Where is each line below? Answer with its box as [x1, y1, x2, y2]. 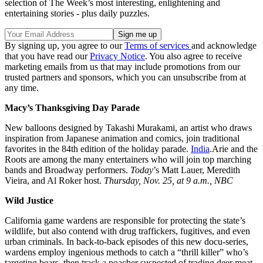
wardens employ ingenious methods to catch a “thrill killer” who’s [5, 247, 248, 258]
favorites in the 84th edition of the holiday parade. [5, 144, 191, 154]
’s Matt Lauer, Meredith [153, 165, 240, 176]
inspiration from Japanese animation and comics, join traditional [5, 133, 240, 144]
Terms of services [124, 41, 191, 51]
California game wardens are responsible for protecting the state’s [5, 215, 245, 226]
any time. [5, 83, 39, 93]
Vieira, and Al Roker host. [5, 176, 104, 186]
